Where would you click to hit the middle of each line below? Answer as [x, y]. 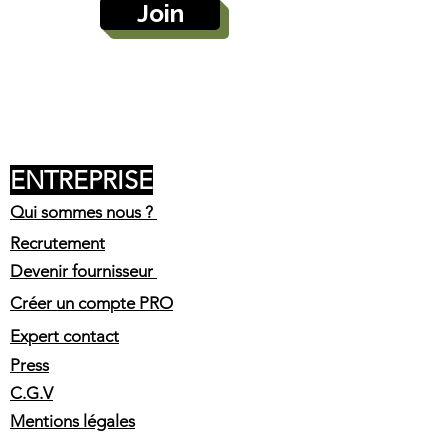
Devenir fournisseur [83, 271]
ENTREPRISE [81, 180]
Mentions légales [72, 421]
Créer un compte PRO [91, 303]
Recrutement [57, 243]
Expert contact [64, 336]
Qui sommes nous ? [83, 212]
